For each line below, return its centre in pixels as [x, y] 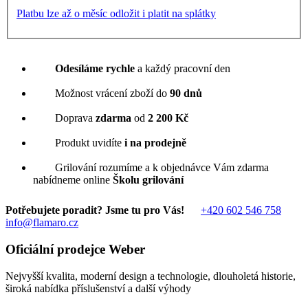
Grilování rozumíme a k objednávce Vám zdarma [162, 168]
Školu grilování [148, 180]
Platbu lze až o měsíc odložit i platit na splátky [116, 14]
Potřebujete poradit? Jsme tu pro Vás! [95, 210]
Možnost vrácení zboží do [112, 93]
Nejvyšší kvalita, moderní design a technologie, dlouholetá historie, [151, 276]
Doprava [75, 118]
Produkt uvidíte [90, 143]
